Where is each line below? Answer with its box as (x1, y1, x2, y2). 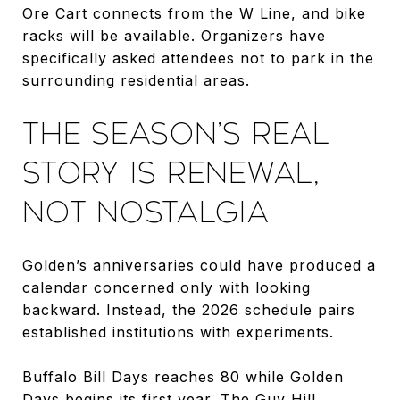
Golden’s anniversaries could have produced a (22, 255, 376, 274)
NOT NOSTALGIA (22, 195, 270, 229)
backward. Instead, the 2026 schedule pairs (22, 300, 355, 319)
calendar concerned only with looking (22, 278, 311, 296)
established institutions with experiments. (22, 322, 334, 341)
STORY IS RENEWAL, (22, 155, 320, 190)
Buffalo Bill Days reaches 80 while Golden (22, 367, 344, 386)
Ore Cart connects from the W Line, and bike (22, 4, 366, 22)
